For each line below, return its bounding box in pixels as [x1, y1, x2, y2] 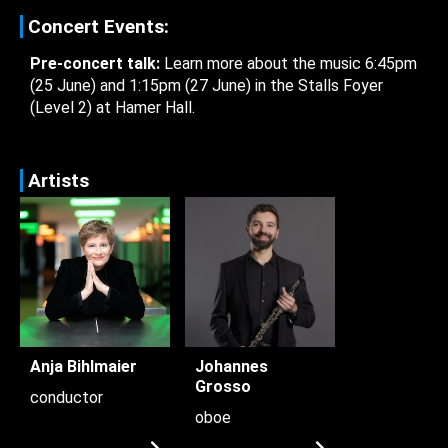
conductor [30, 387, 103, 407]
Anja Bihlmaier [30, 356, 137, 376]
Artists [28, 168, 89, 192]
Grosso [195, 376, 251, 396]
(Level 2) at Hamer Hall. [30, 97, 195, 117]
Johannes [195, 356, 268, 376]
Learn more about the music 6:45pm [160, 53, 417, 73]
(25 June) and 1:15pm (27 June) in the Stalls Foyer [30, 75, 383, 95]
